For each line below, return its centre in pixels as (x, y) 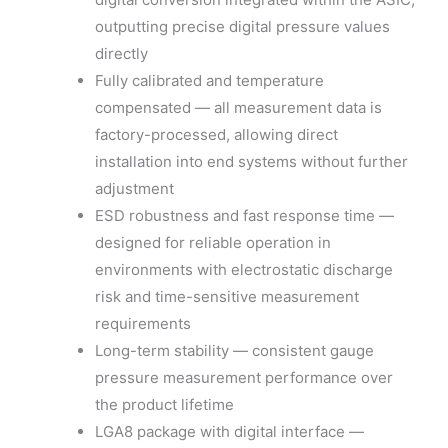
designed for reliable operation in (213, 243)
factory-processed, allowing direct (216, 135)
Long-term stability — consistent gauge (234, 351)
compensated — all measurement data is (238, 108)
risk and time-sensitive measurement (227, 297)
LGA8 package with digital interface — (229, 432)
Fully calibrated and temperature (209, 81)
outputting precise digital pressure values (242, 27)
